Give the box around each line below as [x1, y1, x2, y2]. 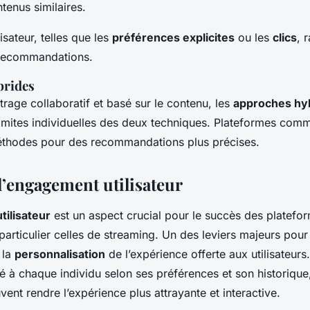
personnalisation [15, 247, 105, 262]
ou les [235, 30, 273, 45]
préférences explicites [112, 30, 235, 45]
